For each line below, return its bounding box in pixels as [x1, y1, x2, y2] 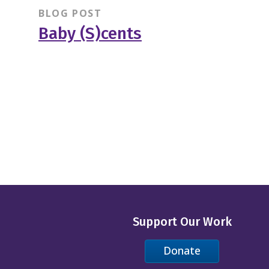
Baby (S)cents [38, 23, 142, 43]
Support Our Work [132, 214, 232, 229]
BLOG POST [38, 6, 102, 20]
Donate [163, 243, 201, 258]
